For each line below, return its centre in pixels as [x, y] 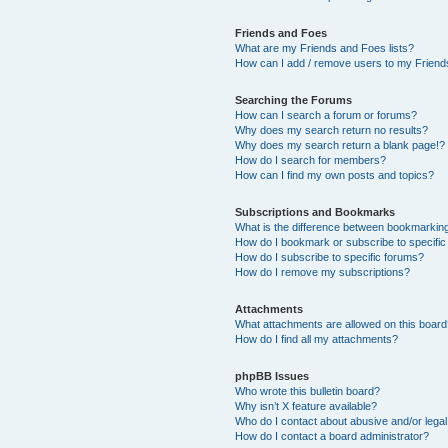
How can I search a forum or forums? [326, 114]
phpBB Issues [272, 375]
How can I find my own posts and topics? [335, 174]
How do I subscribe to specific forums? [330, 256]
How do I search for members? [311, 159]
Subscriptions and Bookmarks [315, 211]
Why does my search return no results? [332, 129]
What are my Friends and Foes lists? [325, 47]
